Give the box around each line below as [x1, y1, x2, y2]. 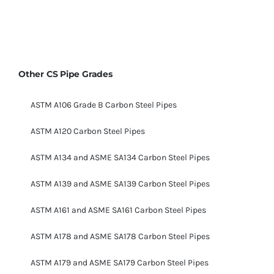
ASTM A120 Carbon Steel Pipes [31, 126, 145, 137]
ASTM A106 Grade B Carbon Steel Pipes [31, 100, 177, 111]
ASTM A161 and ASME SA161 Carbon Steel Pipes [31, 205, 206, 216]
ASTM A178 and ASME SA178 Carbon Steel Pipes [31, 231, 210, 242]
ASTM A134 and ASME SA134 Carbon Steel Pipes [31, 152, 210, 163]
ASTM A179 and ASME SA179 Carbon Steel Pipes [31, 257, 209, 268]
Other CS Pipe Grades [18, 68, 113, 80]
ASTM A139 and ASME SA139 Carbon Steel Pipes [31, 179, 210, 190]
